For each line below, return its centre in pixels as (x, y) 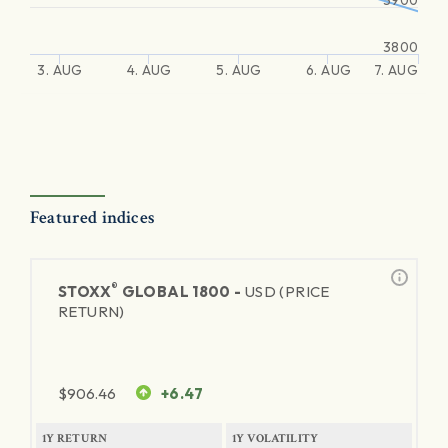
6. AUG (328, 70)
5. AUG (239, 70)
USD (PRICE (287, 291)
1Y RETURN (75, 438)
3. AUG (60, 70)
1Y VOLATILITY (275, 438)
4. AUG (149, 70)
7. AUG (395, 70)
